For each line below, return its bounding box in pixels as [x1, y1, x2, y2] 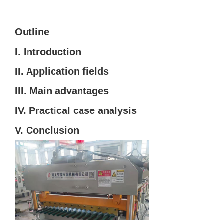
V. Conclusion [15, 124, 79, 136]
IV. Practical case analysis [15, 105, 137, 116]
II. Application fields [15, 65, 109, 77]
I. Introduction [15, 46, 81, 57]
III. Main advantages [15, 85, 109, 96]
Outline [15, 26, 49, 37]
